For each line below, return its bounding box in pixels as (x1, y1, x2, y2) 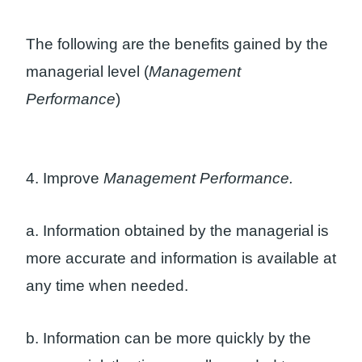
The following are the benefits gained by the (26, 35, 328, 53)
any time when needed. (26, 277, 188, 295)
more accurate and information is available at (26, 250, 336, 267)
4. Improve (26, 170, 103, 187)
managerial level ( (26, 62, 149, 80)
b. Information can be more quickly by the (26, 329, 311, 347)
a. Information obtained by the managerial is (26, 222, 329, 240)
